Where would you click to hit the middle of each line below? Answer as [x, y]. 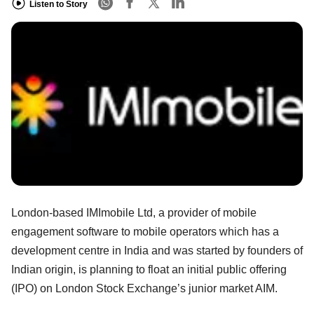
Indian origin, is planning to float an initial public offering [149, 269]
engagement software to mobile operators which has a [145, 231]
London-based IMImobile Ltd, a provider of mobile [134, 212]
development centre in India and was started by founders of [157, 250]
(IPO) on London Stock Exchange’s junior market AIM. [144, 288]
